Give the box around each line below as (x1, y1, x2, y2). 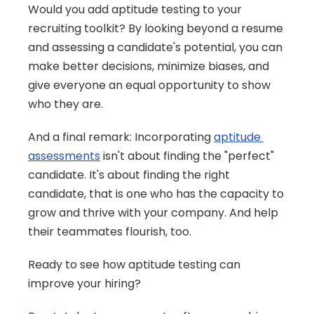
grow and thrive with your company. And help (28, 205, 278, 221)
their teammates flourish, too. (28, 224, 191, 240)
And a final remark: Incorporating (28, 129, 214, 145)
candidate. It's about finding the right (28, 167, 230, 183)
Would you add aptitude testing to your (28, 1, 242, 18)
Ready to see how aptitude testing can (28, 257, 240, 273)
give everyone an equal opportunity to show (28, 77, 271, 93)
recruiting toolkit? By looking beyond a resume (28, 20, 283, 36)
